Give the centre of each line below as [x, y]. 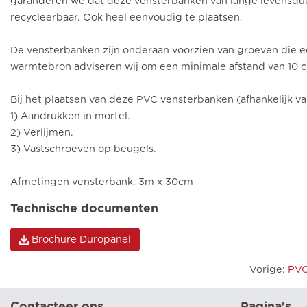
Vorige [266, 269]
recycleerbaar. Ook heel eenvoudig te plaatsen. [126, 17]
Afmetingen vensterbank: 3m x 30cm [102, 182]
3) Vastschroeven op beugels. [83, 149]
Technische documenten [84, 209]
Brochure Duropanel [82, 239]
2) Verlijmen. [42, 132]
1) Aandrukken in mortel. [70, 116]
